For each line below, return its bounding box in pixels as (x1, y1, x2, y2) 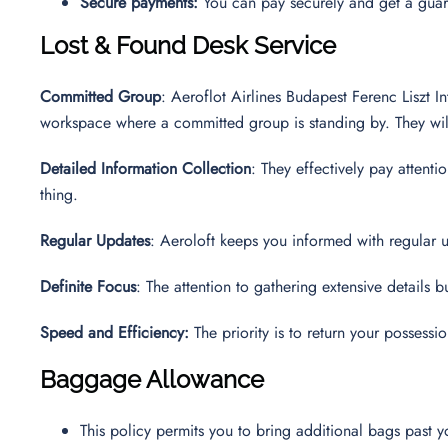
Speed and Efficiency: (40, 320, 189, 344)
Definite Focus (40, 274, 136, 298)
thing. (40, 182, 83, 206)
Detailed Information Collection (40, 156, 251, 180)
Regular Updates (40, 228, 150, 252)
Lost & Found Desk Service (40, 30, 336, 60)
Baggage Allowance (40, 364, 264, 394)
